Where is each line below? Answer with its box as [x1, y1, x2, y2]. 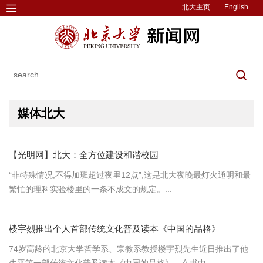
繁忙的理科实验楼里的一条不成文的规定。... [9, 184, 172, 194]
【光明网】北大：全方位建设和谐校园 [9, 150, 159, 160]
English [224, 3, 248, 11]
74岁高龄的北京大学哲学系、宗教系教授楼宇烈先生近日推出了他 [9, 244, 248, 254]
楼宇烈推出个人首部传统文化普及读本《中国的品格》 [9, 224, 220, 234]
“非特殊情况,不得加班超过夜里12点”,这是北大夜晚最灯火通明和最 [9, 170, 251, 180]
